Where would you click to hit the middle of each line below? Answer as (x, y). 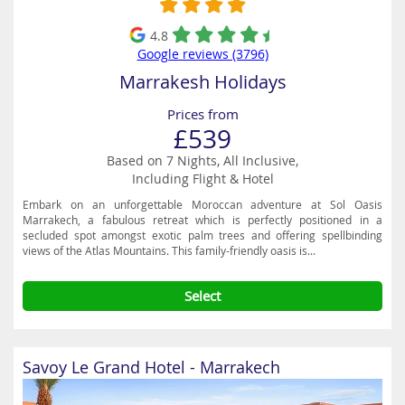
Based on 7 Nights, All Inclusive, (202, 160)
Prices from (202, 114)
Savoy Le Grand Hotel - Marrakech (151, 367)
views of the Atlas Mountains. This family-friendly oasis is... (169, 250)
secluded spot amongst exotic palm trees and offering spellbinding (202, 235)
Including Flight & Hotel (202, 179)
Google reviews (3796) (202, 54)
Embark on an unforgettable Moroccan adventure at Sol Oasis (202, 204)
